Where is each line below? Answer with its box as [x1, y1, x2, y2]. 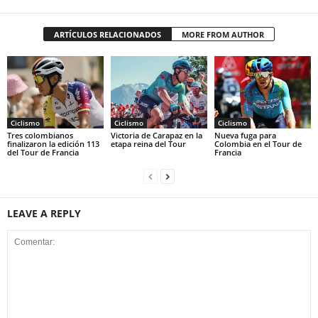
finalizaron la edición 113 [7, 138, 99, 149]
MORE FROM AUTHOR [182, 29, 264, 40]
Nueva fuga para [214, 130, 276, 141]
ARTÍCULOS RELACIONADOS [54, 29, 161, 40]
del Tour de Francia [7, 147, 79, 158]
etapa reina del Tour [110, 138, 186, 149]
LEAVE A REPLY [7, 207, 81, 220]
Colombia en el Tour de [214, 138, 302, 149]
